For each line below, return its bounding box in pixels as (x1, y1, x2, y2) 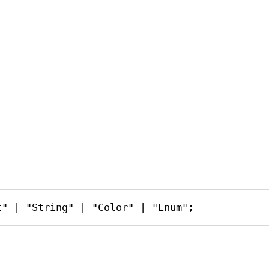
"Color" (92, 201, 134, 213)
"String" (26, 201, 74, 213)
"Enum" (152, 201, 189, 213)
